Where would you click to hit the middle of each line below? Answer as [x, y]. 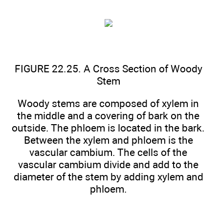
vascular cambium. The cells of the [108, 152]
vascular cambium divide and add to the [108, 164]
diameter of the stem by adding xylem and [108, 176]
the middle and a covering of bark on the [108, 115]
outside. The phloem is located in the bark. [108, 128]
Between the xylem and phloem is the [108, 140]
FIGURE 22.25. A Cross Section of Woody [108, 68]
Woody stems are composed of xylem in [108, 103]
